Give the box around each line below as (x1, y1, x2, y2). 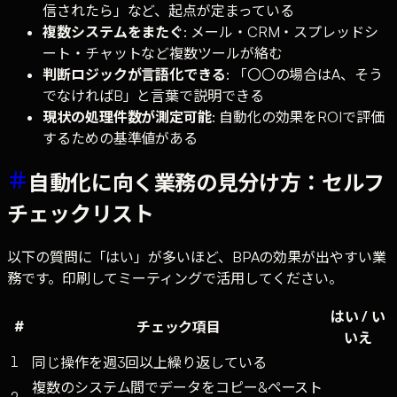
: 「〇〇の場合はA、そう (225, 65, 383, 83)
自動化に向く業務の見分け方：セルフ (28, 168, 385, 196)
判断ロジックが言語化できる (43, 65, 226, 83)
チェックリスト (7, 199, 154, 227)
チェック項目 (136, 317, 222, 336)
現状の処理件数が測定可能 (43, 107, 213, 126)
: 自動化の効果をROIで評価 (212, 107, 385, 126)
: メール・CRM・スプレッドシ (183, 22, 378, 41)
